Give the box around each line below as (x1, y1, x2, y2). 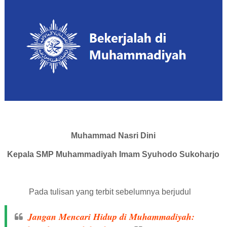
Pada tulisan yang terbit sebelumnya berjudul (28, 187, 191, 197)
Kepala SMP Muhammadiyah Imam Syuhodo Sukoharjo (7, 150, 220, 159)
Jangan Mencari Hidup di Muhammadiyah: (27, 210, 195, 223)
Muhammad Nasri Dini (71, 131, 156, 140)
